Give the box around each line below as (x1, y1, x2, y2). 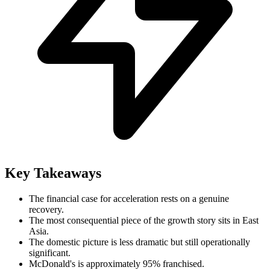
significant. (29, 247, 71, 258)
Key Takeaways (5, 165, 101, 181)
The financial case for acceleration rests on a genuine (29, 193, 229, 204)
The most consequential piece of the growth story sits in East (29, 215, 259, 225)
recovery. (29, 204, 64, 215)
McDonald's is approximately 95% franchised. (29, 258, 204, 269)
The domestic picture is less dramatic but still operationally (29, 236, 250, 247)
